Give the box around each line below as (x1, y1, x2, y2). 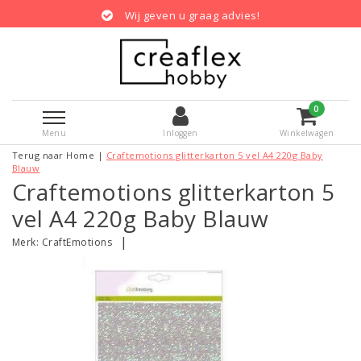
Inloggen (163, 127, 198, 139)
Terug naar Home (12, 148, 95, 161)
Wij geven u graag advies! (124, 7, 259, 23)
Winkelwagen (279, 127, 334, 139)
